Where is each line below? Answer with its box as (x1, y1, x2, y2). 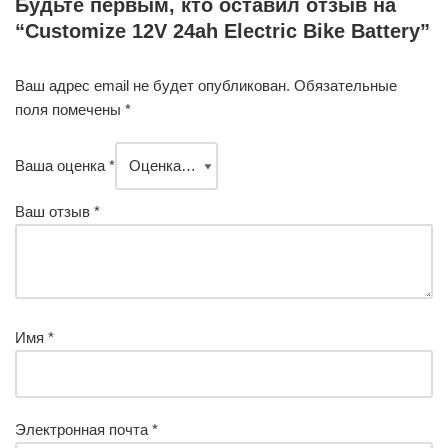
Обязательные (294, 77, 397, 95)
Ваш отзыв (15, 203, 94, 221)
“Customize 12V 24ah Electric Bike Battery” (15, 20, 430, 43)
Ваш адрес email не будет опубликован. (15, 77, 290, 95)
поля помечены (15, 101, 125, 119)
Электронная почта (15, 421, 152, 439)
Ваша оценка (15, 157, 109, 175)
